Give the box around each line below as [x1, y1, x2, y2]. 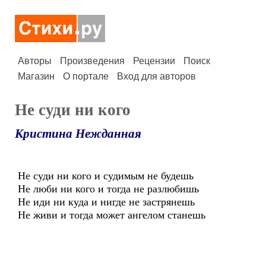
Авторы [18, 56, 52, 66]
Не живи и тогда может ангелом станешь [18, 209, 205, 221]
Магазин [18, 71, 55, 81]
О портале [63, 71, 109, 81]
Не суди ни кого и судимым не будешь [18, 170, 194, 182]
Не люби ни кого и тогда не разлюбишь [18, 183, 199, 195]
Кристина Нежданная [15, 126, 141, 141]
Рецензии [133, 56, 175, 66]
